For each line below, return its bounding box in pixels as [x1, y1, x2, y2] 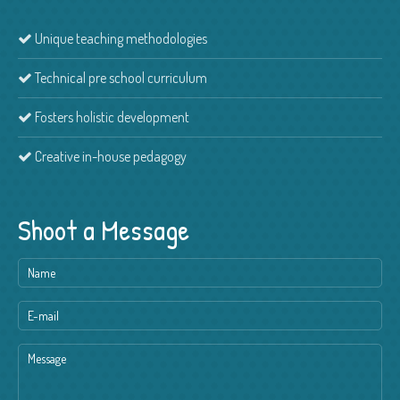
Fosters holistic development [32, 107, 190, 126]
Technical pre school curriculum [32, 68, 208, 87]
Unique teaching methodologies [32, 29, 208, 47]
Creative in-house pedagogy [32, 146, 187, 165]
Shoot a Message [18, 210, 190, 249]
